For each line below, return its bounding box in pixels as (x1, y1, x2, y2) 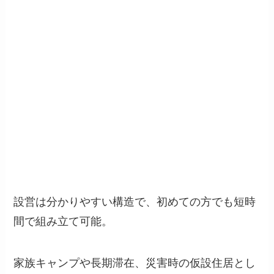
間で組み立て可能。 (13, 215, 113, 228)
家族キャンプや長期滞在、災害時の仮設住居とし (13, 257, 256, 270)
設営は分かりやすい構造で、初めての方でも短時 (13, 196, 256, 209)
